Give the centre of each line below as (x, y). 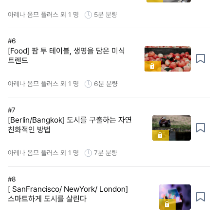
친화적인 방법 (29, 129)
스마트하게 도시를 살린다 (47, 199)
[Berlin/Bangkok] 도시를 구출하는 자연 (70, 120)
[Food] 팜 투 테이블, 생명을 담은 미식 (66, 51)
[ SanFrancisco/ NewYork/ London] (68, 189)
